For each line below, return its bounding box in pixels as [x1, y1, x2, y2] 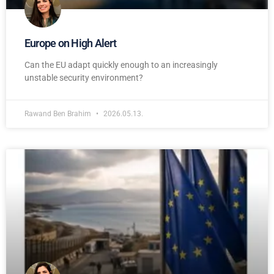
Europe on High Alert [24, 37, 116, 50]
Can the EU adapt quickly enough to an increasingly [24, 60, 218, 70]
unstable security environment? [24, 73, 143, 83]
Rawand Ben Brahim [24, 109, 93, 119]
